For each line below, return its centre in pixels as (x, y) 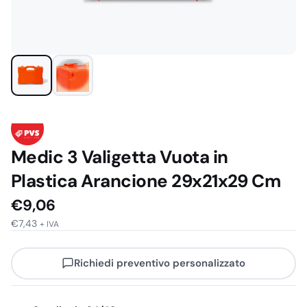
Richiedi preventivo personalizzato (160, 263)
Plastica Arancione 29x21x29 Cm (146, 181)
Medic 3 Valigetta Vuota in (120, 157)
